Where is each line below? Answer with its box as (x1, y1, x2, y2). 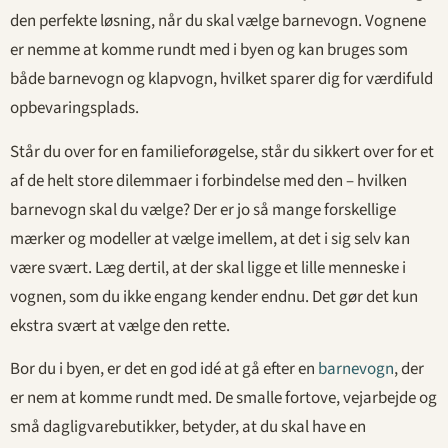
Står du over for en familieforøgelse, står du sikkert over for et (10, 139, 434, 164)
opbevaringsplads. (10, 96, 139, 121)
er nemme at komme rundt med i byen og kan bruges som (10, 38, 408, 63)
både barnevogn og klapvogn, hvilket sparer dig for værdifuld (10, 67, 433, 92)
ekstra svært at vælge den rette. (10, 313, 230, 338)
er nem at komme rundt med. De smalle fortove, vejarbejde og (10, 386, 437, 411)
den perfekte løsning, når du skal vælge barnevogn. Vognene (10, 9, 426, 34)
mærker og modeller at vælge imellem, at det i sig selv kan (10, 226, 410, 251)
